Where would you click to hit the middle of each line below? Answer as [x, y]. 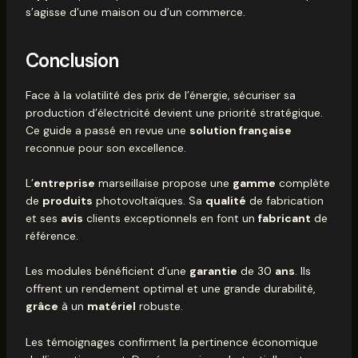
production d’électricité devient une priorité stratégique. [174, 112]
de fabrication [284, 200]
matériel [111, 306]
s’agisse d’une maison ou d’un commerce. [135, 12]
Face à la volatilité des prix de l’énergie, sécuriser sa [160, 95]
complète [302, 183]
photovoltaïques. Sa [149, 200]
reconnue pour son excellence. [105, 147]
